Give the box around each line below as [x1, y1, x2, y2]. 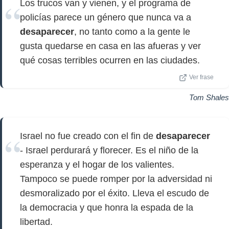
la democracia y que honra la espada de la [20, 202, 193, 213]
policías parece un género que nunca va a [20, 12, 191, 22]
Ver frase [189, 74, 214, 80]
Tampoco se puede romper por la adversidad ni [20, 174, 212, 184]
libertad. [20, 217, 53, 227]
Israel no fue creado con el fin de [20, 131, 156, 141]
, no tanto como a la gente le [74, 27, 190, 37]
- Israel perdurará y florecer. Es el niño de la [20, 145, 198, 155]
